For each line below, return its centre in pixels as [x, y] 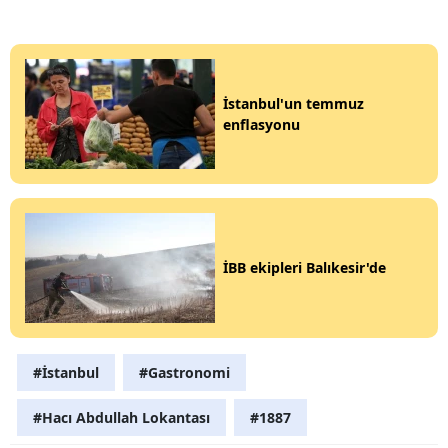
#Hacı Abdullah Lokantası [121, 417]
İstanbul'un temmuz [293, 103]
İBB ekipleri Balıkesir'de [304, 268]
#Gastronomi [184, 372]
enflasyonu [261, 124]
